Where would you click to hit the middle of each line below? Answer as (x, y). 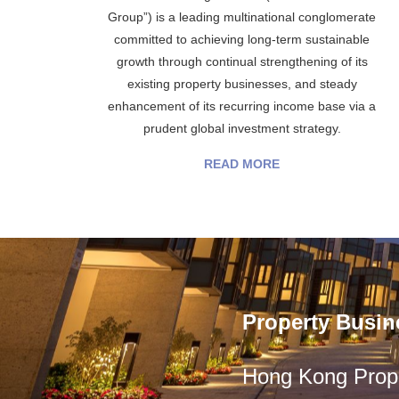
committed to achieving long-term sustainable (242, 39)
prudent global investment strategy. (242, 128)
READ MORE (242, 164)
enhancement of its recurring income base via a (242, 106)
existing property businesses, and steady (242, 84)
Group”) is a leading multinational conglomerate (242, 17)
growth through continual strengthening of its (242, 61)
